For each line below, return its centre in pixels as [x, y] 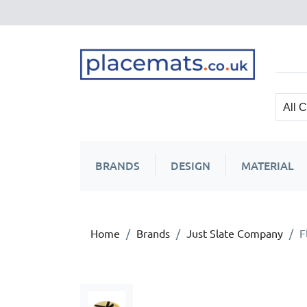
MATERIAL [268, 165]
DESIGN [191, 165]
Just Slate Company [235, 233]
